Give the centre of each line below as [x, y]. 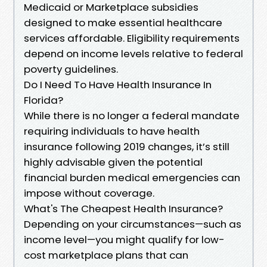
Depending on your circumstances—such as [133, 224]
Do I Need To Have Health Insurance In [118, 84]
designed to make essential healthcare [123, 22]
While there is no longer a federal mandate [132, 115]
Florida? [44, 100]
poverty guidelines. [71, 69]
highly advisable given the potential [113, 162]
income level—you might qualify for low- [124, 239]
